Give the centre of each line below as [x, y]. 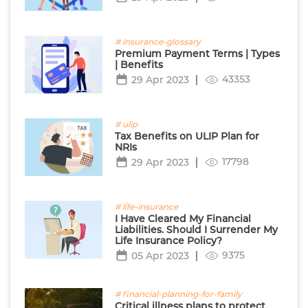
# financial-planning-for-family [178, 294]
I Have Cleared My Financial [183, 218]
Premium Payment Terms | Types [197, 53]
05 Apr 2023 [160, 255]
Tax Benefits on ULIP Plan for [187, 136]
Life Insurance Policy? [168, 240]
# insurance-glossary [157, 41]
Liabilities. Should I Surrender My [196, 229]
